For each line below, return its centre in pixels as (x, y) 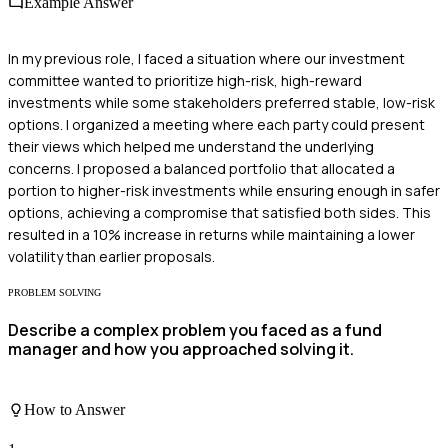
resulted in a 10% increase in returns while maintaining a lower (211, 234)
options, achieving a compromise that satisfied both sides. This (219, 212)
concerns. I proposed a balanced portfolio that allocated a (201, 168)
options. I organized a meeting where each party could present (216, 124)
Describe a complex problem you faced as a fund (195, 329)
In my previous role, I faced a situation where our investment (206, 58)
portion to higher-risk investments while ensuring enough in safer (224, 190)
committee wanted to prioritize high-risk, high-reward (185, 80)
